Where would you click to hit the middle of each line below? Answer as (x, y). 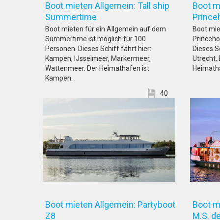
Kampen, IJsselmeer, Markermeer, (98, 58)
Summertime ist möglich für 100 (96, 39)
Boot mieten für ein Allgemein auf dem (106, 29)
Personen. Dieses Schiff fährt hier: (98, 49)
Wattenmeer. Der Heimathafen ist (97, 68)
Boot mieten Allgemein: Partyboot (110, 205)
